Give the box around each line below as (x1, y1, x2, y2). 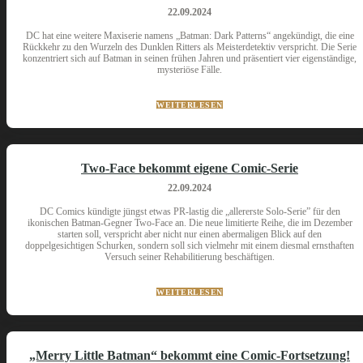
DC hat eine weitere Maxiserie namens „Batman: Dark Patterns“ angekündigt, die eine (25, 30, 354, 41)
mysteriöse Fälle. (157, 64, 222, 75)
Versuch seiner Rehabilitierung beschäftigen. (105, 251, 275, 263)
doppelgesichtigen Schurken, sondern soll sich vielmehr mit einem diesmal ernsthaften (25, 240, 354, 251)
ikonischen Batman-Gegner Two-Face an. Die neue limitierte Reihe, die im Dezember (27, 217, 352, 228)
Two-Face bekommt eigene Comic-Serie (81, 161, 298, 175)
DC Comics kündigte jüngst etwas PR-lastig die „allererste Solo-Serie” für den (39, 206, 340, 217)
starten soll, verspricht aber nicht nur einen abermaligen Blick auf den (58, 228, 322, 240)
